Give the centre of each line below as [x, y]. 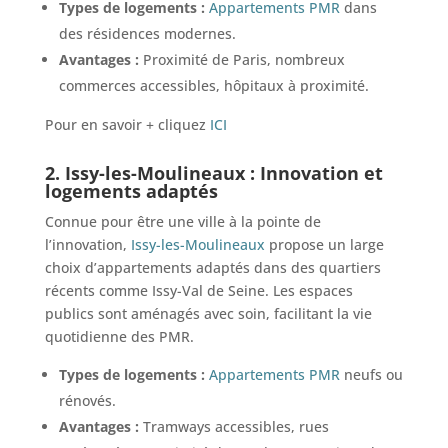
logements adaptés [131, 190]
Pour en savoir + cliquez [127, 124]
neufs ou [371, 374]
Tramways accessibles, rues [233, 426]
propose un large [324, 244]
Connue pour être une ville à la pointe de [182, 221]
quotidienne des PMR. [119, 336]
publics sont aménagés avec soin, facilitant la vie [208, 313]
